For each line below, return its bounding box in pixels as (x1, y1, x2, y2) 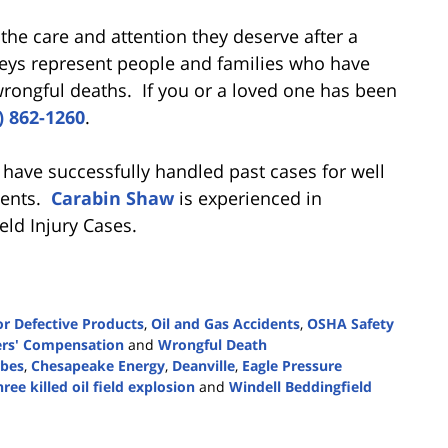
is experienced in (174, 185, 322, 210)
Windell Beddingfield (229, 376, 372, 396)
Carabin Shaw (51, 185, 174, 210)
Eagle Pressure (242, 355, 342, 375)
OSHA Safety (307, 313, 394, 333)
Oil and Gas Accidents (151, 313, 300, 333)
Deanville (172, 355, 235, 375)
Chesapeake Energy (31, 355, 165, 375)
